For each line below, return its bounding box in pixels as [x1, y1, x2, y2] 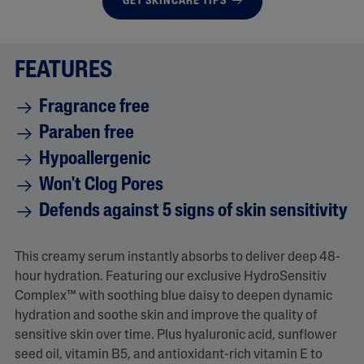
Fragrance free [38, 97, 149, 117]
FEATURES [14, 58, 112, 83]
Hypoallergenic [38, 149, 151, 169]
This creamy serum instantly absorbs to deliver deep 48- [14, 250, 340, 264]
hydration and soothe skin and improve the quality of [14, 309, 318, 323]
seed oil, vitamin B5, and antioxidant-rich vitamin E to [14, 348, 323, 362]
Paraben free [38, 123, 134, 143]
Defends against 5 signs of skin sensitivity [38, 201, 348, 221]
